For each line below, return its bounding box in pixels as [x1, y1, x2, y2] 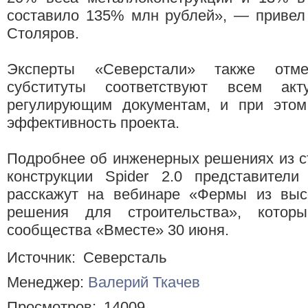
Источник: [7, 248, 80, 266]
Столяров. [7, 25, 79, 43]
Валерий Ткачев [88, 273, 200, 291]
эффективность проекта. [7, 114, 179, 132]
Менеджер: [7, 273, 88, 291]
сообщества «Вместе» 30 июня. [7, 221, 229, 239]
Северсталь [83, 248, 166, 266]
